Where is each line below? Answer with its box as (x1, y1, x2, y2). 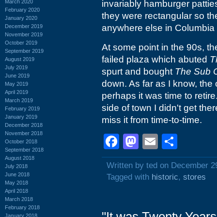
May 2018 (5, 179, 28, 186)
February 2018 (5, 204, 40, 210)
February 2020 (5, 6, 40, 13)
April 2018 (5, 187, 28, 194)
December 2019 (5, 23, 43, 29)
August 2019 (5, 56, 34, 62)
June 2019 (5, 72, 30, 78)
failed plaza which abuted (102, 54, 210, 64)
